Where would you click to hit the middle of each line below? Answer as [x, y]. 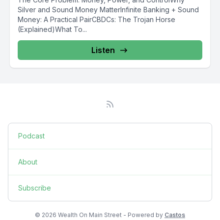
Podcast [31, 136]
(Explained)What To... [52, 29]
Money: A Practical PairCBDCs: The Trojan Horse [96, 19]
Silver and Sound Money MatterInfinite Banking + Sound [108, 10]
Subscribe [35, 188]
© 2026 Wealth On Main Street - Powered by [100, 215]
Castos [175, 215]
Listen [103, 50]
